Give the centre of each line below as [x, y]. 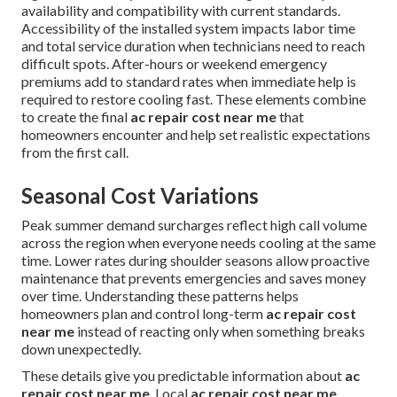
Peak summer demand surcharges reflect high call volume [194, 225]
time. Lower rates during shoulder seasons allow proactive [195, 261]
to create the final [76, 117]
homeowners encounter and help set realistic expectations [196, 135]
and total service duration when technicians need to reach [193, 46]
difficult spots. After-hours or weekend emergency [174, 64]
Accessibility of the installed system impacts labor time [188, 28]
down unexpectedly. [81, 349]
